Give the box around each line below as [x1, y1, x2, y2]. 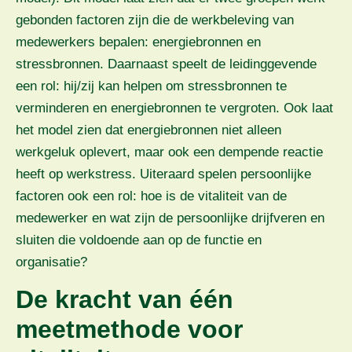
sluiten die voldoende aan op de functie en [16, 232, 262, 247]
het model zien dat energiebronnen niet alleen [16, 122, 281, 137]
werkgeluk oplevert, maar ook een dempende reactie [16, 144, 323, 159]
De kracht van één [16, 285, 233, 314]
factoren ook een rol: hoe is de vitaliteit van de [16, 188, 287, 203]
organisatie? [16, 254, 87, 269]
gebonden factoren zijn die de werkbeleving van [16, 12, 294, 27]
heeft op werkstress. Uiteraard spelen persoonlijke [16, 166, 311, 181]
